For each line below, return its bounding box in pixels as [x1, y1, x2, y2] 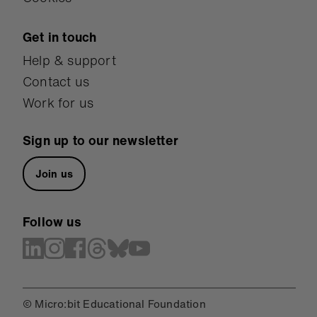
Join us [35, 166, 74, 182]
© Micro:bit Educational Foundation [23, 296, 206, 312]
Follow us [23, 212, 81, 231]
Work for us [23, 93, 94, 113]
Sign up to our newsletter [23, 131, 178, 150]
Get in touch [23, 28, 97, 47]
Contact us [23, 72, 89, 91]
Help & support [23, 51, 116, 70]
